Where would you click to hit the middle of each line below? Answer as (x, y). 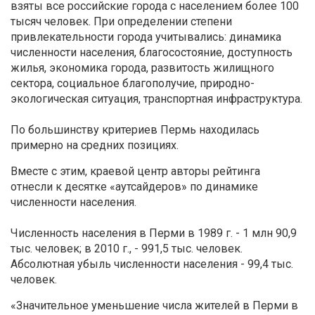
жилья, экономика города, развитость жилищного (142, 67)
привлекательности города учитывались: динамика (146, 37)
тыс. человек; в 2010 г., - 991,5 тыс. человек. (127, 248)
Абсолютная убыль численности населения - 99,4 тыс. (152, 264)
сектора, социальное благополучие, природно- (133, 83)
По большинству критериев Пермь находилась (135, 129)
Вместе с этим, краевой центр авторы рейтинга (135, 171)
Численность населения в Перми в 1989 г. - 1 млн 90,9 (154, 233)
